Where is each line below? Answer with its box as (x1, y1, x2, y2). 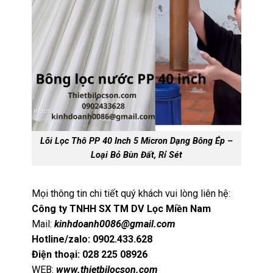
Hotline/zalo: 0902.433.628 (32, 233, 153, 245)
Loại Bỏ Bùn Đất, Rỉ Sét (91, 150, 182, 161)
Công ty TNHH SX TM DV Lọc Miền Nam (32, 202, 211, 214)
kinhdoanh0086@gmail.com (54, 218, 176, 230)
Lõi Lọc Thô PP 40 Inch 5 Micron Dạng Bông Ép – (40, 136, 233, 147)
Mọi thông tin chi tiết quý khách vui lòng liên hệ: (32, 187, 231, 199)
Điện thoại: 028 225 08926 (32, 248, 148, 260)
